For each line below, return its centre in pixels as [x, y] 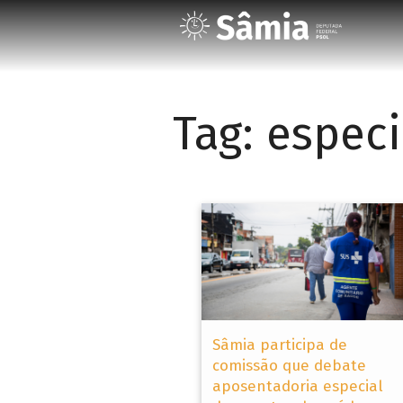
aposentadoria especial [298, 386]
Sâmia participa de [280, 345]
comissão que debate [289, 365]
